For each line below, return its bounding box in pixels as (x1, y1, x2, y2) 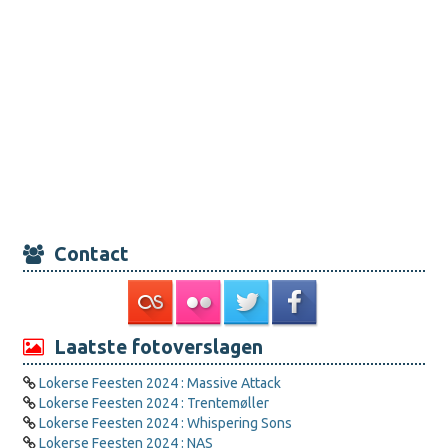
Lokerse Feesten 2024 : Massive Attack (39, 375, 281, 391)
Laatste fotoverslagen (44, 336, 263, 358)
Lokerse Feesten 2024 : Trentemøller (39, 395, 269, 411)
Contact (44, 243, 129, 265)
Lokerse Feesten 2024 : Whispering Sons (39, 415, 292, 431)
